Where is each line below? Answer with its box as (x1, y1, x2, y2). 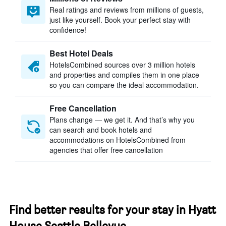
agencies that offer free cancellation (49, 145, 163, 155)
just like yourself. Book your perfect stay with (49, 15, 191, 25)
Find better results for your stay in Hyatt (9, 202, 216, 217)
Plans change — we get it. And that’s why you (49, 115, 195, 125)
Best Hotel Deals (49, 47, 113, 59)
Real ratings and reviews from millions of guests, (49, 5, 204, 15)
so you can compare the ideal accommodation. (49, 80, 199, 90)
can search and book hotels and (49, 125, 152, 135)
